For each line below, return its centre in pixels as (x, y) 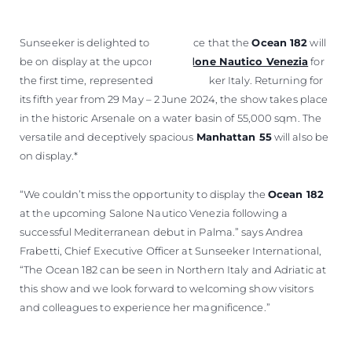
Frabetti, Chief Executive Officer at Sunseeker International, (171, 250)
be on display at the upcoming (100, 61)
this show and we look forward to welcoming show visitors (167, 288)
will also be (300, 136)
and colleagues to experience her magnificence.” (145, 307)
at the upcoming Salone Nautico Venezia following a (154, 213)
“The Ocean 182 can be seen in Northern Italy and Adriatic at (173, 269)
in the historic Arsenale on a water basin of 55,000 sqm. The (171, 117)
